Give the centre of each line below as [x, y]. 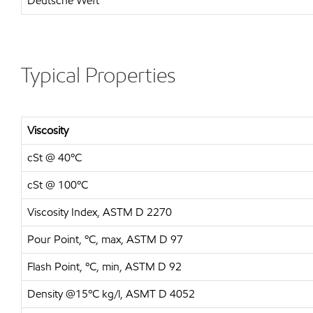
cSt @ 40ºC [54, 158]
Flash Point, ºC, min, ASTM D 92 [104, 267]
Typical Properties [99, 75]
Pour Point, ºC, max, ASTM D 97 [105, 239]
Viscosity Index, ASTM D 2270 [100, 212]
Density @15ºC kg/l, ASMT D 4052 [111, 294]
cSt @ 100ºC [58, 185]
